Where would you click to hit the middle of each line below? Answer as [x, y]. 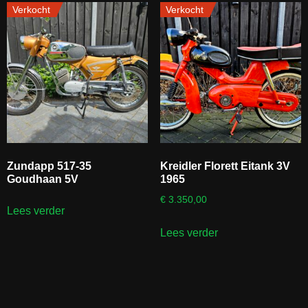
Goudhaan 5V [43, 179]
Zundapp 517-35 [49, 166]
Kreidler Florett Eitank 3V [225, 166]
